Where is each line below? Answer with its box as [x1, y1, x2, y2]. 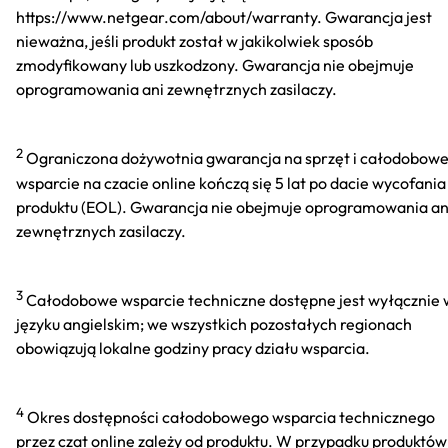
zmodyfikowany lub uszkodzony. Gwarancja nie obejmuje [16, 55, 414, 76]
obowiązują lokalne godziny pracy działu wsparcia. [16, 337, 370, 358]
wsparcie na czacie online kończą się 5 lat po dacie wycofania [16, 172, 446, 193]
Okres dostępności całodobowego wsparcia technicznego [24, 407, 435, 428]
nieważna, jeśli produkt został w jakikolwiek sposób [16, 31, 373, 52]
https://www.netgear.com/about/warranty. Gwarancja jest [16, 7, 432, 28]
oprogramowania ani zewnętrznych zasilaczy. [16, 79, 337, 100]
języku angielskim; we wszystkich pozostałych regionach [16, 313, 412, 334]
